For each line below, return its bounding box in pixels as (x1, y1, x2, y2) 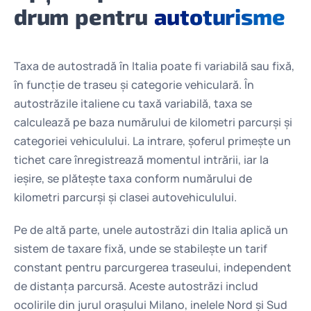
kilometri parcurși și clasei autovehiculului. (14, 190, 237, 205)
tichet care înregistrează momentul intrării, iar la (14, 152, 269, 168)
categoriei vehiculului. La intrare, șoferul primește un (14, 133, 291, 149)
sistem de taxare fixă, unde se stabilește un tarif (14, 241, 267, 257)
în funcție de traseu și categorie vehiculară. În (14, 77, 254, 93)
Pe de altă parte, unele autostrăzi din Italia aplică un (14, 222, 288, 238)
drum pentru (14, 3, 154, 30)
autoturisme (153, 3, 285, 30)
